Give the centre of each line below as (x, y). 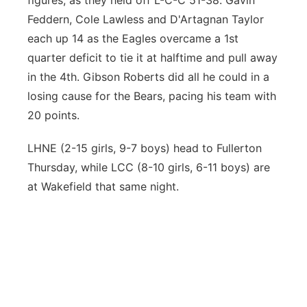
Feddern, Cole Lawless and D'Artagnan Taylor (146, 19)
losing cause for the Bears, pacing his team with (152, 96)
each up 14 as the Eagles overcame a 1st (133, 38)
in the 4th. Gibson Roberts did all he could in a (148, 77)
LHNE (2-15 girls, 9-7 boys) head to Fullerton (145, 148)
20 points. (53, 115)
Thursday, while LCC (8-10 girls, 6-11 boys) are (149, 167)
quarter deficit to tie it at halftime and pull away (152, 58)
